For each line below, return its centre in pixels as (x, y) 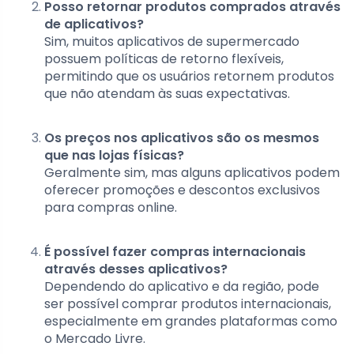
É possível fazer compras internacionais (175, 252)
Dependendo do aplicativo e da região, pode (182, 287)
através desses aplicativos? (136, 269)
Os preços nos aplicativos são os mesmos (182, 138)
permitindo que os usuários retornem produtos (189, 77)
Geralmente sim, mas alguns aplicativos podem (192, 173)
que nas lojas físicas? (114, 156)
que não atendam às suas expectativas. (167, 94)
